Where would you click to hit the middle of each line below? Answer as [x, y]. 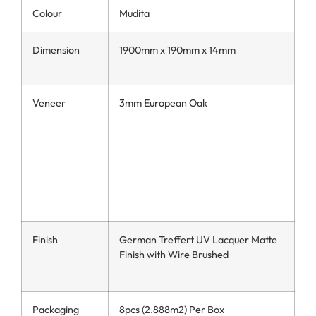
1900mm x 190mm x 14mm [177, 50]
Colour [47, 14]
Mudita [134, 14]
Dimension [56, 50]
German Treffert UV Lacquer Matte [198, 240]
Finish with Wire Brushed [174, 255]
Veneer [49, 103]
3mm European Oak [163, 103]
